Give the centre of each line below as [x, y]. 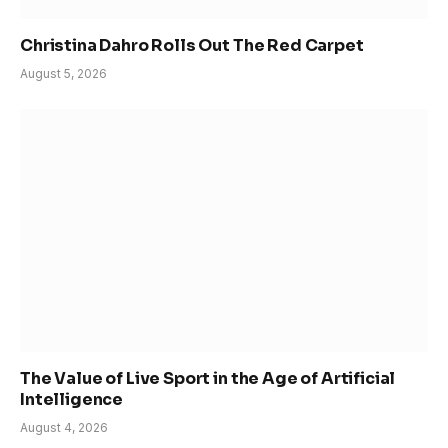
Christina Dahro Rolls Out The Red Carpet [192, 46]
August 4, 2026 [64, 428]
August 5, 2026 [63, 74]
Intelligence [73, 400]
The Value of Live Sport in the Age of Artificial [208, 379]
